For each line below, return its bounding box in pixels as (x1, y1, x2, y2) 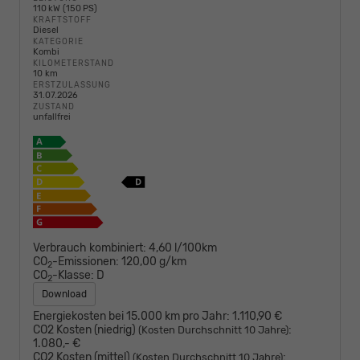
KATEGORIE (33, 36, 84, 46)
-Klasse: (52, 268, 94, 283)
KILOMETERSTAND (33, 58, 114, 67)
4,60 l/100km (149, 241, 217, 256)
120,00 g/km (121, 255, 186, 269)
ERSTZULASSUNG (33, 80, 111, 89)
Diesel (33, 24, 59, 35)
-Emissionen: (52, 255, 119, 269)
